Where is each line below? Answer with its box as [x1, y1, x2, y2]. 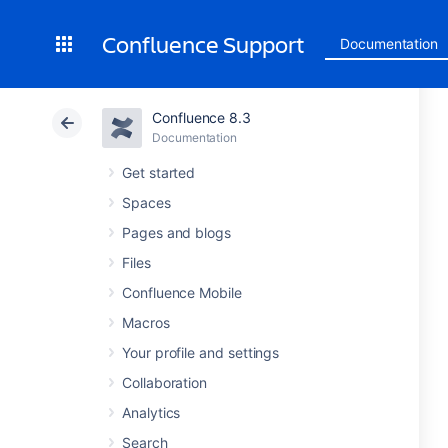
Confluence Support [102, 28, 305, 60]
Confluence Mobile [122, 284, 242, 301]
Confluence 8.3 [152, 109, 252, 126]
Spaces [122, 194, 171, 211]
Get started [122, 164, 196, 181]
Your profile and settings [122, 344, 280, 361]
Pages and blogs [122, 224, 231, 241]
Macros [122, 314, 170, 331]
